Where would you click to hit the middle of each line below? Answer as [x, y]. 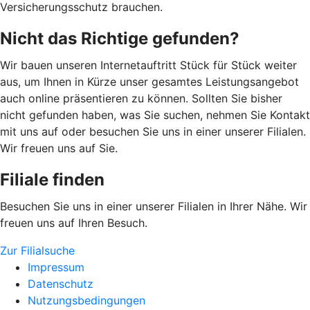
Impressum [56, 267]
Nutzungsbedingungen [86, 300]
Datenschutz [61, 283]
